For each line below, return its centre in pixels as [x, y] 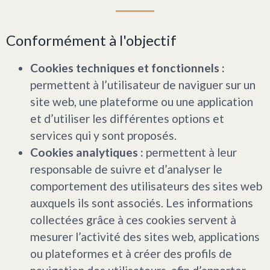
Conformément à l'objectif [91, 40]
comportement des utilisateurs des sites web [146, 186]
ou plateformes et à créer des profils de [131, 253]
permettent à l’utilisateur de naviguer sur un [143, 84]
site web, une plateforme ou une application [142, 101]
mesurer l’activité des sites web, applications [145, 236]
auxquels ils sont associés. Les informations [142, 202]
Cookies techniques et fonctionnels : [127, 67]
